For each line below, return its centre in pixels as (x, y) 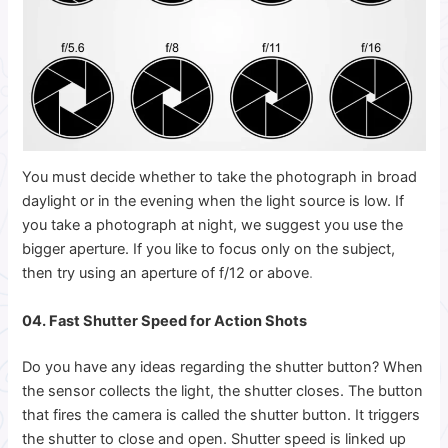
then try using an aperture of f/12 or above (166, 273)
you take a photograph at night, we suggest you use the (213, 225)
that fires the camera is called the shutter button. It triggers (221, 414)
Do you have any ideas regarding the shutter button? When (223, 366)
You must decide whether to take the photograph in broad (220, 177)
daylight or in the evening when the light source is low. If (213, 201)
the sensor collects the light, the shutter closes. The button (223, 390)
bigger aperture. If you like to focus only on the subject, (209, 249)
